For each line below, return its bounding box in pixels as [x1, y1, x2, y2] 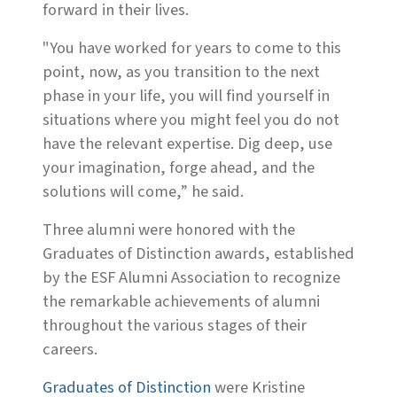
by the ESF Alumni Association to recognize [43, 266, 340, 290]
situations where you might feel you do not [43, 108, 339, 132]
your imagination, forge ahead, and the [43, 156, 315, 180]
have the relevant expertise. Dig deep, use [43, 132, 332, 156]
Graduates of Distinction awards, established [43, 242, 354, 266]
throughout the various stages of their [43, 314, 307, 338]
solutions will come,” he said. [43, 180, 244, 204]
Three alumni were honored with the [43, 218, 295, 242]
